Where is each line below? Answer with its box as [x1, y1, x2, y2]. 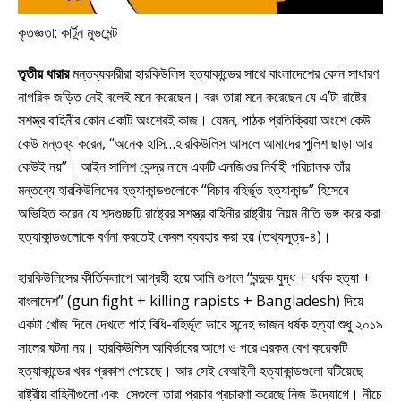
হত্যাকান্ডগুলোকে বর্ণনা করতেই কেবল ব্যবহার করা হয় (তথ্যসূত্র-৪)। [18, 226, 331, 246]
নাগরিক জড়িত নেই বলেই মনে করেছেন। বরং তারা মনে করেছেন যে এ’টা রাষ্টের [18, 86, 366, 107]
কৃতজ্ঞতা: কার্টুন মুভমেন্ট [18, 21, 117, 42]
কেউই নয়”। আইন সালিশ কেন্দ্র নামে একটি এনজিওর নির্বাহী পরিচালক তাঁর [18, 156, 350, 176]
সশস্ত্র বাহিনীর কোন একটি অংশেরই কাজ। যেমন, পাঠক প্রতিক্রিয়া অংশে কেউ [18, 109, 371, 130]
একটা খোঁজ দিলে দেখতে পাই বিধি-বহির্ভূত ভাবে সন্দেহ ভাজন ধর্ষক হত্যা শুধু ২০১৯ [18, 313, 383, 334]
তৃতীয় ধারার [18, 63, 69, 83]
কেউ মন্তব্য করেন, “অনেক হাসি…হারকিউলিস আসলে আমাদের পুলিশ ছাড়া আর [18, 132, 372, 153]
